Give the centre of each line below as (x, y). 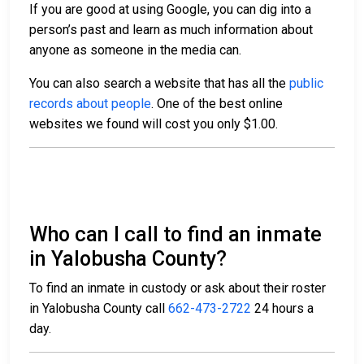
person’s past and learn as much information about (171, 30)
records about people (90, 104)
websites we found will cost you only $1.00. (154, 124)
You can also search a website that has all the (159, 84)
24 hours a (282, 309)
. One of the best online (217, 104)
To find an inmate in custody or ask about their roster (178, 288)
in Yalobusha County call (99, 309)
